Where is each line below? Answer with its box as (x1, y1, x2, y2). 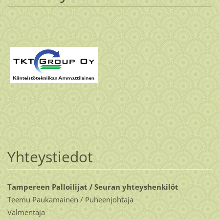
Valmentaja (7, 207, 45, 218)
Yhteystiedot (7, 147, 93, 167)
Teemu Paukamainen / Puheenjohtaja (7, 195, 133, 205)
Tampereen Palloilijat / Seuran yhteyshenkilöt (7, 182, 178, 192)
